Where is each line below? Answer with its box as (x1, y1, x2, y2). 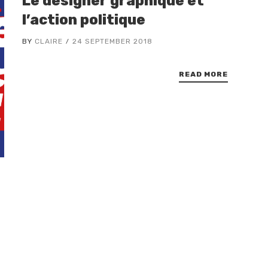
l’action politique (22, 11, 146, 29)
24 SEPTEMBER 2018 (72, 37, 153, 46)
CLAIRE (35, 37, 63, 46)
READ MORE (178, 70, 228, 79)
